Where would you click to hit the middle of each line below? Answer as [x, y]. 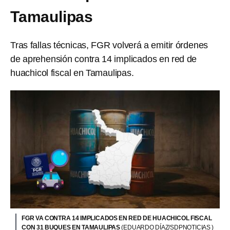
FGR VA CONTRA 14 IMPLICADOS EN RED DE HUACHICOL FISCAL [117, 218]
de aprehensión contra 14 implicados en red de [104, 59]
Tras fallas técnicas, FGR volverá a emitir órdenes [109, 45]
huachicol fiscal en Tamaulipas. [72, 73]
